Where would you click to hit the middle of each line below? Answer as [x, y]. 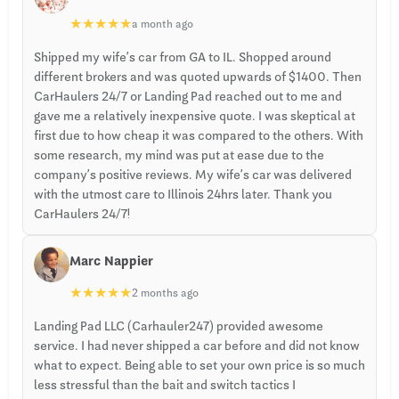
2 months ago [165, 293]
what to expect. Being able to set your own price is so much [199, 365]
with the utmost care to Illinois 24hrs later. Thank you [183, 194]
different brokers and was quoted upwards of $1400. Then [198, 76]
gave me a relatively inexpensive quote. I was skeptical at [195, 115]
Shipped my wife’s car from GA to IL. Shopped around [183, 57]
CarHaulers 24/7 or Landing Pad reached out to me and [188, 96]
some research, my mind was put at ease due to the [179, 155]
